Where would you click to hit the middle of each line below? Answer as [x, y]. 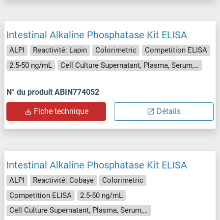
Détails [169, 111]
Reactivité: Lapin [60, 50]
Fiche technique [61, 111]
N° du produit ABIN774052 [53, 92]
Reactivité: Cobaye [63, 180]
